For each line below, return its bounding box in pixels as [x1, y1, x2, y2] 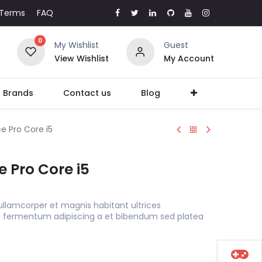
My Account [163, 53, 214, 65]
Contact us [63, 87, 112, 99]
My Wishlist [54, 39, 99, 51]
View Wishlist [54, 53, 109, 65]
